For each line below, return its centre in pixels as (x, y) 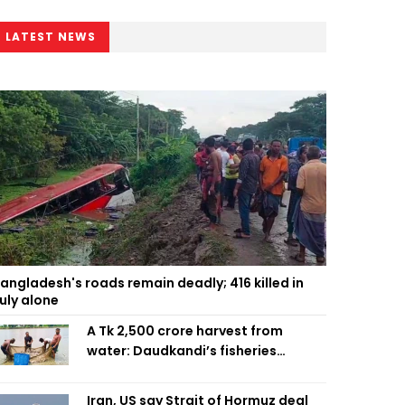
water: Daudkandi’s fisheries (182, 351)
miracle (112, 371)
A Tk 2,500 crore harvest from (185, 331)
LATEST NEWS (51, 37)
